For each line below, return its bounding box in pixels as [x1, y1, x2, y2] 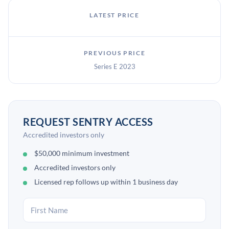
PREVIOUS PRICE [83, 49, 146, 57]
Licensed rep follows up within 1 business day [34, 177, 178, 186]
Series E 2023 [94, 62, 135, 71]
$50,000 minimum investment [34, 149, 129, 157]
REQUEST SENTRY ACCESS [23, 116, 153, 128]
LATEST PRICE [89, 11, 140, 19]
